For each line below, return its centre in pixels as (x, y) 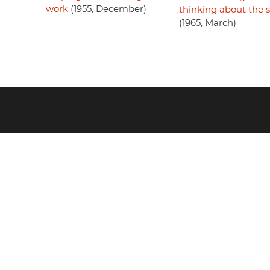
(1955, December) (107, 10)
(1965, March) (207, 24)
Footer (39, 117)
